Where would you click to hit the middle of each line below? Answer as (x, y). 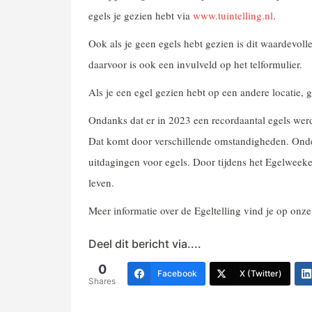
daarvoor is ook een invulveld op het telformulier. (195, 64)
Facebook (177, 273)
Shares (102, 281)
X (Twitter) (261, 273)
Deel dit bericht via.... (145, 244)
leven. (101, 182)
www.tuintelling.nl (233, 15)
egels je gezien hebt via (141, 15)
